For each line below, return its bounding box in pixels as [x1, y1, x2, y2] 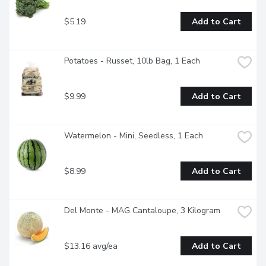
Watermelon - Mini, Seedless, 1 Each [64, 130, 203, 142]
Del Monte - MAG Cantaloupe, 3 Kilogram [64, 205, 220, 217]
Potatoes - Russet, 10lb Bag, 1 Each [64, 55, 200, 67]
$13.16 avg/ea [64, 240, 118, 252]
